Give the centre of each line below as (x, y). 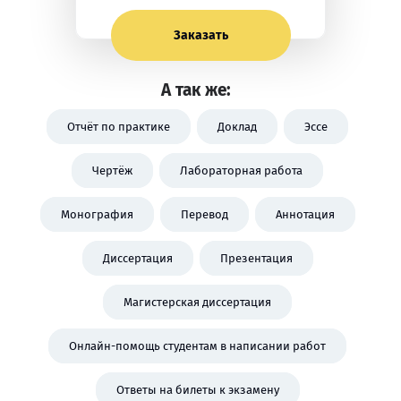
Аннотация (305, 214)
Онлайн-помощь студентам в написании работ (197, 346)
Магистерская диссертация (197, 302)
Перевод (204, 214)
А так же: (196, 90)
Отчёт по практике (119, 127)
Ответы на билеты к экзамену (197, 390)
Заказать (200, 35)
